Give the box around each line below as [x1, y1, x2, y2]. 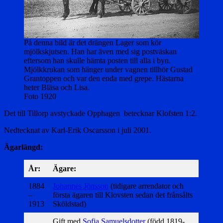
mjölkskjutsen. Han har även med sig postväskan [24, 47, 177, 56]
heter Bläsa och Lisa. [24, 83, 90, 92]
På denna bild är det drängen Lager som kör [24, 38, 161, 47]
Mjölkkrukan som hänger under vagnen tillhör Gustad [24, 65, 193, 74]
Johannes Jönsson [53, 181, 109, 190]
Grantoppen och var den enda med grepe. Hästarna [24, 74, 184, 83]
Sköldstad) [53, 199, 86, 208]
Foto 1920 [24, 92, 56, 101]
